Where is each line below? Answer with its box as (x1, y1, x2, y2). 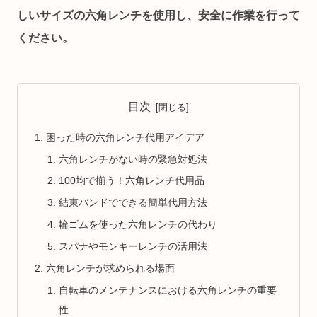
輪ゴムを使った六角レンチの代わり (58, 219, 217, 231)
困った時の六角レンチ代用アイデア (46, 131, 205, 143)
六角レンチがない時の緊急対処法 (58, 153, 207, 165)
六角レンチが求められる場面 (46, 262, 175, 274)
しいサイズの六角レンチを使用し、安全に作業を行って (17, 9, 300, 22)
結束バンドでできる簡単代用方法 (58, 197, 207, 209)
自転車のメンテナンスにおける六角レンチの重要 (58, 284, 277, 296)
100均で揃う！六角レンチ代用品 (58, 175, 204, 187)
